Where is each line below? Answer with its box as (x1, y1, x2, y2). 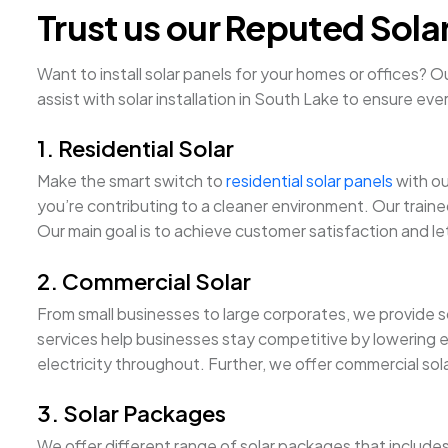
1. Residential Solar (37, 134, 234, 163)
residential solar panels (226, 170, 393, 192)
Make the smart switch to (37, 170, 226, 192)
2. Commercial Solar (37, 266, 251, 295)
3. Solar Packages (37, 399, 226, 428)
